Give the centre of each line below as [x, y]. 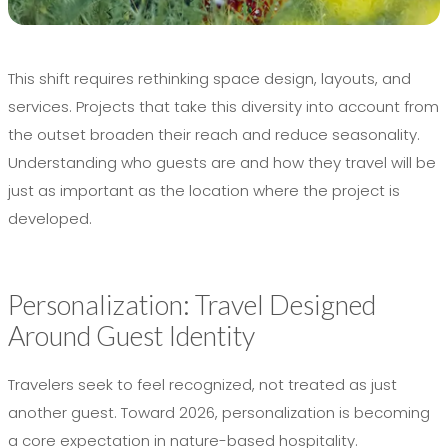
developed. [50, 219]
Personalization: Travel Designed [192, 305]
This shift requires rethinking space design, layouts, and [209, 79]
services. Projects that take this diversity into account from [223, 107]
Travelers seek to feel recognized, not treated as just [202, 385]
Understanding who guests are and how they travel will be [222, 163]
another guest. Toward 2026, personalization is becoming [219, 413]
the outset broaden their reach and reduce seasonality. [214, 135]
